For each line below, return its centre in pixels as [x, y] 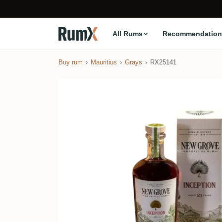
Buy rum [71, 62]
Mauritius [104, 62]
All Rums [127, 33]
